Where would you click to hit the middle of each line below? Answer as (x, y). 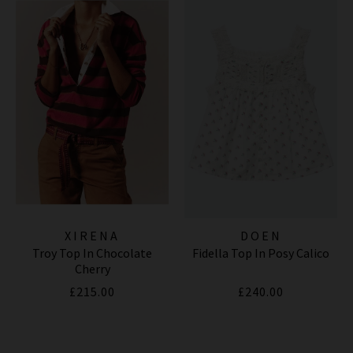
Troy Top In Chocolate (92, 253)
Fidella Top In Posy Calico (261, 253)
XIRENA (92, 235)
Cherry (92, 268)
